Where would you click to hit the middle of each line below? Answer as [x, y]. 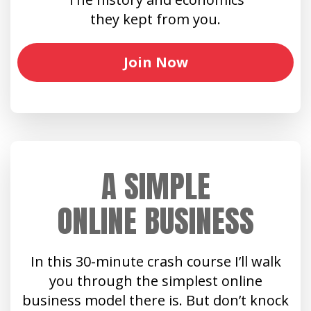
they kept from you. [155, 19]
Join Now [155, 62]
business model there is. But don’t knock [155, 300]
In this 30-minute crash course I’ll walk [155, 261]
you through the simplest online [155, 280]
